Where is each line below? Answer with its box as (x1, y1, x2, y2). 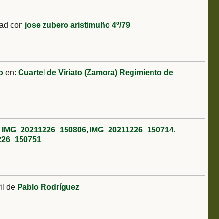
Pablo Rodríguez (17, 183, 79, 192)
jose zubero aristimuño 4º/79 (25, 21, 130, 30)
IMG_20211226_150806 (2, 126, 86, 134)
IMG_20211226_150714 (89, 126, 174, 134)
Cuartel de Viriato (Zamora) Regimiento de (18, 68, 173, 77)
